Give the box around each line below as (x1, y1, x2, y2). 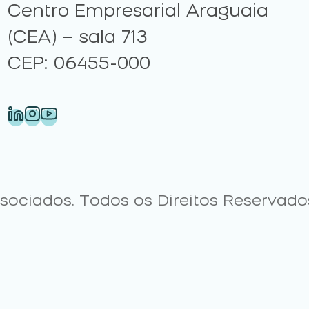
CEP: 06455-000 (8, 56, 151, 74)
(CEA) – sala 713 (8, 30, 159, 48)
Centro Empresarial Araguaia (8, 3, 269, 21)
